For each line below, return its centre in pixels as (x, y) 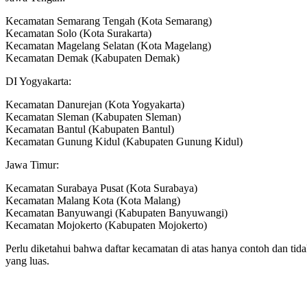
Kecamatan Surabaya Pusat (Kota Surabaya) (101, 188)
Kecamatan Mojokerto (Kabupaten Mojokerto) (106, 225)
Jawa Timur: (32, 165)
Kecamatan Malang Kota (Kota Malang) (93, 201)
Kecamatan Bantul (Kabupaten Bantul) (90, 130)
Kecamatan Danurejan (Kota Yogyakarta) (95, 105)
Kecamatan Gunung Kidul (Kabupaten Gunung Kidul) (124, 142)
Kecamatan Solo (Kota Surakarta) (78, 34)
